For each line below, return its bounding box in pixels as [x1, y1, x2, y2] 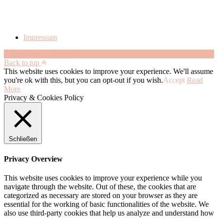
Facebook [10, 50, 40, 58]
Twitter [52, 50, 73, 58]
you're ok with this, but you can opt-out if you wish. [4, 76, 163, 85]
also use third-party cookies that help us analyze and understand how [4, 209, 214, 217]
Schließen [9, 135, 37, 143]
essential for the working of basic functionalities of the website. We [4, 200, 209, 208]
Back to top [4, 58, 41, 67]
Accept [163, 76, 185, 85]
